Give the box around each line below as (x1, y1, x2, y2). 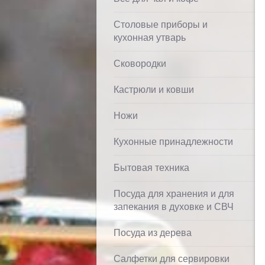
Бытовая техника (114, 163, 189, 173)
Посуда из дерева (114, 228, 192, 238)
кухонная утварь (114, 33, 186, 43)
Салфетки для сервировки (114, 254, 230, 264)
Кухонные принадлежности (114, 137, 233, 147)
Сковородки (114, 59, 166, 69)
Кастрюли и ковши (114, 85, 194, 95)
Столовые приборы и (114, 20, 208, 30)
